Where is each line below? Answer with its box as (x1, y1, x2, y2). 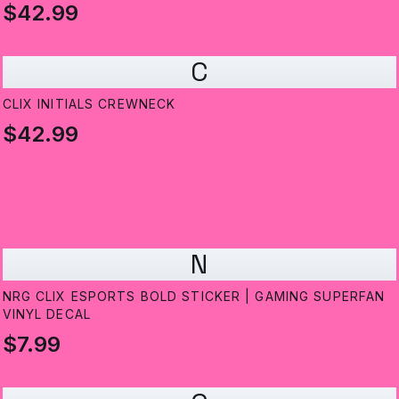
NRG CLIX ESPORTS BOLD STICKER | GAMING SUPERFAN (2, 289, 386, 305)
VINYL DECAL (2, 306, 91, 322)
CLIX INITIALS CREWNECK (2, 96, 176, 112)
